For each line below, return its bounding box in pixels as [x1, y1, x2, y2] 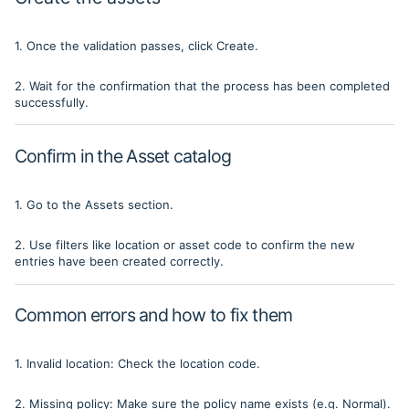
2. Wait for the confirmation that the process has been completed [15, 78, 390, 93]
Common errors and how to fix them [15, 304, 293, 327]
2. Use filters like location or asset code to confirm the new [15, 237, 355, 252]
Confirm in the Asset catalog [15, 145, 232, 167]
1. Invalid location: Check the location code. [15, 356, 260, 372]
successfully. [15, 94, 89, 110]
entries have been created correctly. [15, 254, 224, 268]
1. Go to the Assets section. [15, 197, 173, 212]
